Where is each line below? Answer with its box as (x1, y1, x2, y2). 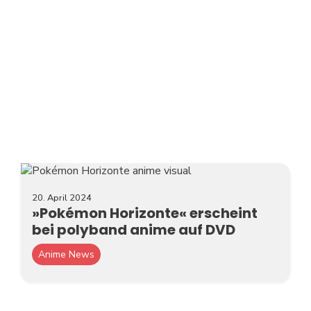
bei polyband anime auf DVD (32, 219, 235, 239)
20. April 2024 (32, 191, 92, 204)
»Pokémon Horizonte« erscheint (32, 203, 258, 223)
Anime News (38, 247, 94, 261)
